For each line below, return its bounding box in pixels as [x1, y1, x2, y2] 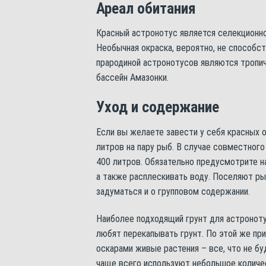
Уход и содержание [96, 98, 219, 116]
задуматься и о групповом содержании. [96, 185, 250, 197]
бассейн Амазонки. [96, 72, 169, 84]
